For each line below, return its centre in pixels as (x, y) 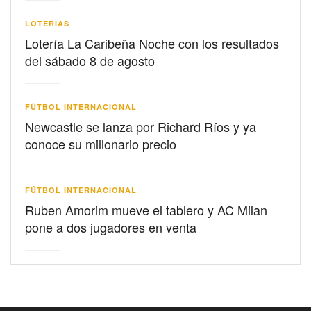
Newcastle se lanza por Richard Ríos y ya (141, 127)
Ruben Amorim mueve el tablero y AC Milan (146, 210)
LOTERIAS (47, 24)
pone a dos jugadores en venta (111, 227)
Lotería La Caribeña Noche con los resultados (152, 43)
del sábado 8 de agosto (90, 61)
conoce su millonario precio (101, 144)
